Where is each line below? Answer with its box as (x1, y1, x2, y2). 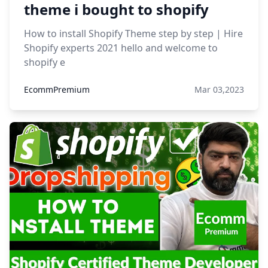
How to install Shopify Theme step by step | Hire (24, 27, 243, 40)
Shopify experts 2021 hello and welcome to (24, 41, 218, 54)
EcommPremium (24, 84, 90, 95)
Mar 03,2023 (194, 84, 244, 95)
